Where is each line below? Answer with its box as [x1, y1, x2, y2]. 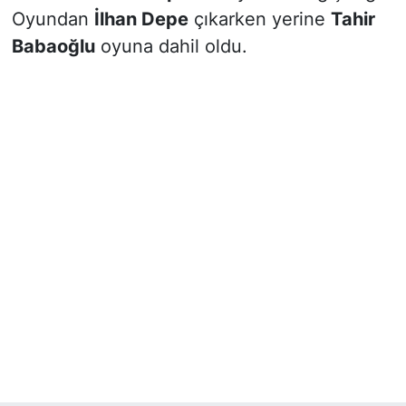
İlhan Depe [93, 7, 188, 30]
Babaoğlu [11, 34, 95, 57]
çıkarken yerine [188, 7, 331, 30]
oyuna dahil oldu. [94, 34, 247, 57]
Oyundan [11, 7, 94, 30]
